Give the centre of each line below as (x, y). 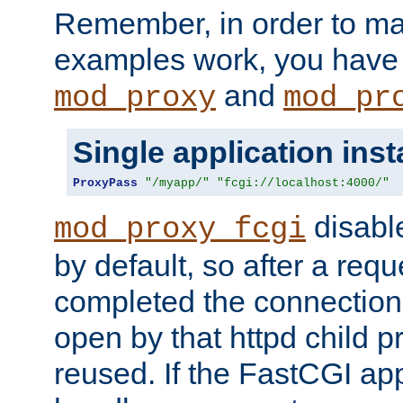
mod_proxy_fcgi (180, 229)
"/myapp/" (177, 183)
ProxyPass (105, 183)
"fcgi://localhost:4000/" (303, 183)
